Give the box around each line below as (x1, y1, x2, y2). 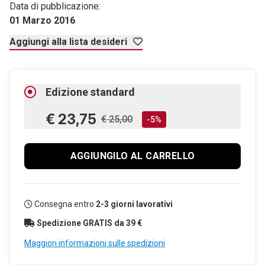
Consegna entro (33, 199, 96, 209)
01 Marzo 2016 (9, 14, 75, 26)
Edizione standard (46, 85, 135, 98)
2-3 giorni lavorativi (96, 199, 173, 209)
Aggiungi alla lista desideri (9, 35, 130, 47)
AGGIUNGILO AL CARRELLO (70, 150, 195, 161)
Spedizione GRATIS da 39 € (37, 218, 142, 228)
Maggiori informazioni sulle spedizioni (24, 238, 165, 248)
